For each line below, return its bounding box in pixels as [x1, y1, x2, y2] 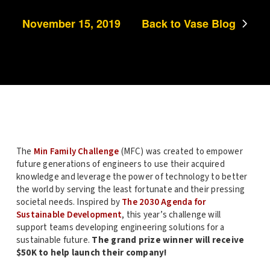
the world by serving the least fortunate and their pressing [16, 183, 245, 196]
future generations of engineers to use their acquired [16, 158, 225, 171]
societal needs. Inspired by [16, 196, 122, 209]
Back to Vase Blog [142, 15, 236, 31]
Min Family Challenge [33, 145, 119, 159]
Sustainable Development [16, 209, 122, 222]
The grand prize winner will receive [92, 234, 245, 247]
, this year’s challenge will [122, 209, 221, 222]
